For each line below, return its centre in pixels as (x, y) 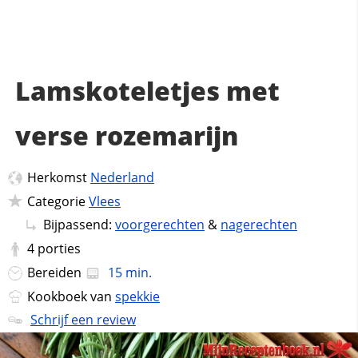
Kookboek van (71, 296)
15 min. (128, 272)
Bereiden (56, 272)
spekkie (137, 296)
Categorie (58, 201)
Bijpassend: (79, 225)
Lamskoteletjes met (147, 91)
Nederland (122, 177)
